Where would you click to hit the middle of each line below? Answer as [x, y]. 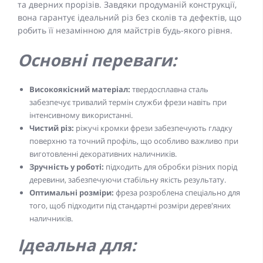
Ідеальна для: [77, 245]
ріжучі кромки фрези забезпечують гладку [154, 128]
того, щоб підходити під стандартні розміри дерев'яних [130, 205]
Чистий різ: [53, 128]
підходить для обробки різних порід [171, 166]
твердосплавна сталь [169, 89]
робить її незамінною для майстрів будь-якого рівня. [125, 30]
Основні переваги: [97, 60]
